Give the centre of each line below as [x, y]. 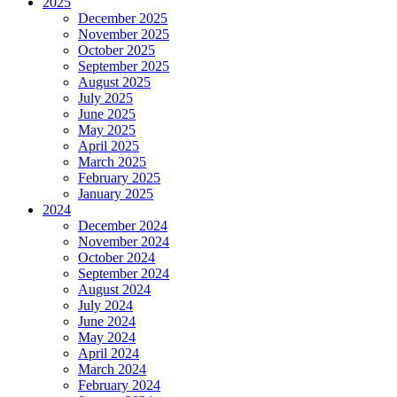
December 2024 [123, 226]
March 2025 [112, 162]
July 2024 [105, 306]
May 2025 [107, 130]
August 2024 [114, 290]
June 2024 [107, 322]
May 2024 [107, 338]
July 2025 [105, 98]
